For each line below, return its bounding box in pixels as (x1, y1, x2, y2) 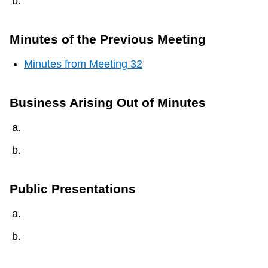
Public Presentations (10, 182, 136, 196)
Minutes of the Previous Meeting (10, 32, 206, 47)
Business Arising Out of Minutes (10, 96, 206, 110)
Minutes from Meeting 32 (24, 58, 142, 71)
